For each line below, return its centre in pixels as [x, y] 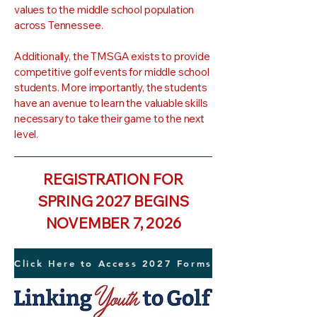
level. [27, 134]
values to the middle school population [104, 10]
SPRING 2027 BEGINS [113, 201]
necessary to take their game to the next [110, 119]
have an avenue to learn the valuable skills [111, 103]
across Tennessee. [59, 25]
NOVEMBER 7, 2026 [113, 223]
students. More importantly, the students [111, 87]
